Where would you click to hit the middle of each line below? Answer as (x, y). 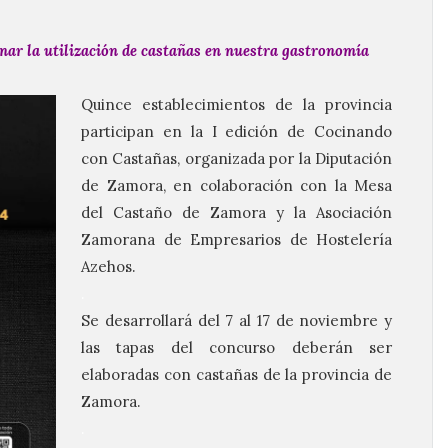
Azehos (106, 266)
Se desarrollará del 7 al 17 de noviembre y (236, 320)
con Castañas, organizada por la (198, 158)
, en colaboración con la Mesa (277, 185)
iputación (359, 158)
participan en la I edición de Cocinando (236, 131)
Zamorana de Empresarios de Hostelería (236, 239)
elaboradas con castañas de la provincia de (236, 374)
